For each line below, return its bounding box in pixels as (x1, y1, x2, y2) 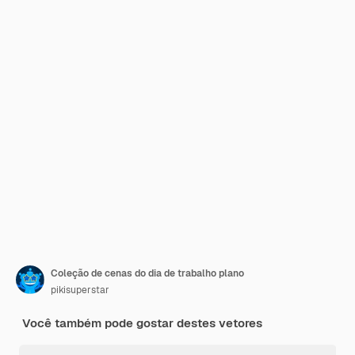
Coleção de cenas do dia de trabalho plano (51, 267, 244, 280)
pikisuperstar (51, 284, 109, 296)
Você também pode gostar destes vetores (22, 315, 262, 330)
